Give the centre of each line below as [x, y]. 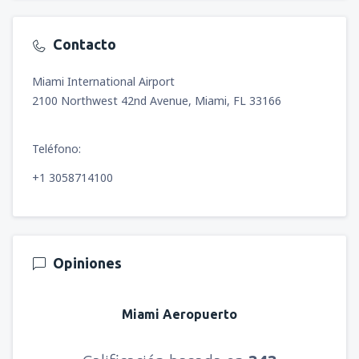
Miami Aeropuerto [179, 314]
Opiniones [87, 262]
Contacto [85, 44]
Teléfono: [56, 148]
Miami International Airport [103, 81]
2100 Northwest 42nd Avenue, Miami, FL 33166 [157, 100]
